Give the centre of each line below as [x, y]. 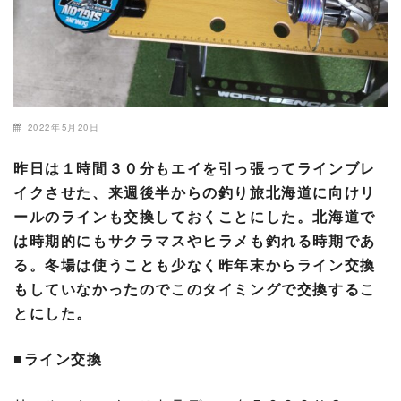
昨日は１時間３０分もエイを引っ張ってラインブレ [195, 167]
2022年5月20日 [64, 127]
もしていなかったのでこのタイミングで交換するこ [195, 288]
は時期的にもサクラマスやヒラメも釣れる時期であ [195, 240]
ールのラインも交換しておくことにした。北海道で [195, 216]
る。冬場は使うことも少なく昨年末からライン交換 [195, 264]
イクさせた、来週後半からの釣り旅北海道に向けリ [195, 192]
